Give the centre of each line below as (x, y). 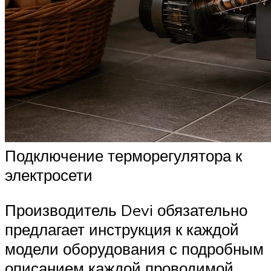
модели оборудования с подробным (134, 248)
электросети (49, 175)
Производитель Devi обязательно (126, 210)
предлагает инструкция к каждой (122, 229)
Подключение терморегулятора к (123, 156)
